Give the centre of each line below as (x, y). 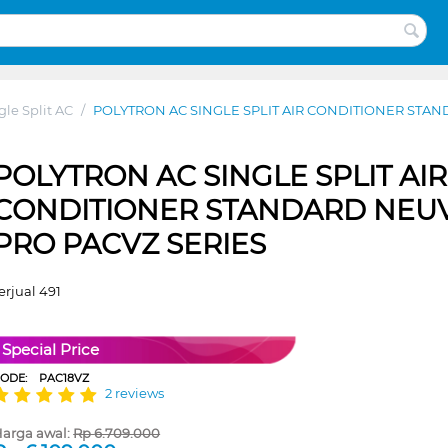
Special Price (51, 349)
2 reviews (135, 393)
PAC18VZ (64, 377)
